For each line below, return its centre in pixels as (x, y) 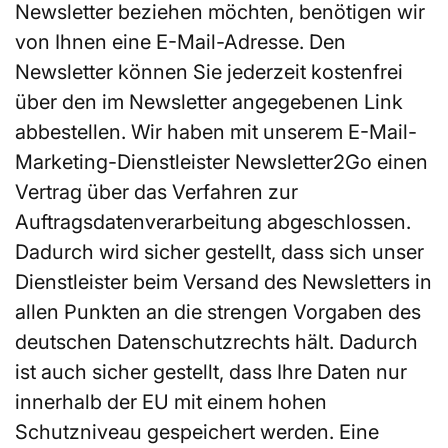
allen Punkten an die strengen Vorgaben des (218, 311)
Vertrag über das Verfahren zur (156, 191)
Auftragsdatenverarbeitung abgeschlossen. (213, 221)
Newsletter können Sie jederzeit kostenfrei (209, 71)
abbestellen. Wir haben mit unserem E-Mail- (216, 131)
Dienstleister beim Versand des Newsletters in (223, 281)
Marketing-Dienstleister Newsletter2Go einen (221, 161)
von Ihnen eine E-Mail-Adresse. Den (180, 41)
